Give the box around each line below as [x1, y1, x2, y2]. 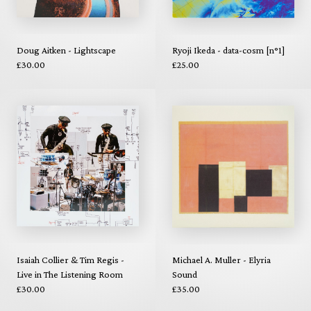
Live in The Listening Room [17, 268, 123, 280]
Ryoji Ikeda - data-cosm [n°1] [172, 44, 285, 56]
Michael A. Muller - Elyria [172, 253, 271, 265]
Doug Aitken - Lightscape [17, 44, 116, 56]
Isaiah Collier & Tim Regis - [17, 253, 124, 265]
